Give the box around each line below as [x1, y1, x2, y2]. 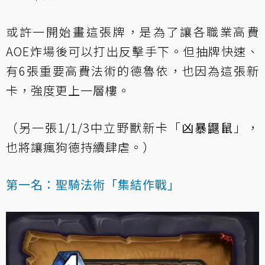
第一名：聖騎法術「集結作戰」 [6, 176, 180, 193]
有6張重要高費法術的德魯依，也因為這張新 [6, 62, 259, 80]
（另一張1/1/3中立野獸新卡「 [6, 119, 182, 137]
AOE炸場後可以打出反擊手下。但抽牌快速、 [6, 43, 259, 60]
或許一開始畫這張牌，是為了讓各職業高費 [6, 23, 259, 41]
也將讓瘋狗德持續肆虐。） [6, 138, 155, 156]
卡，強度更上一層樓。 [6, 82, 130, 99]
